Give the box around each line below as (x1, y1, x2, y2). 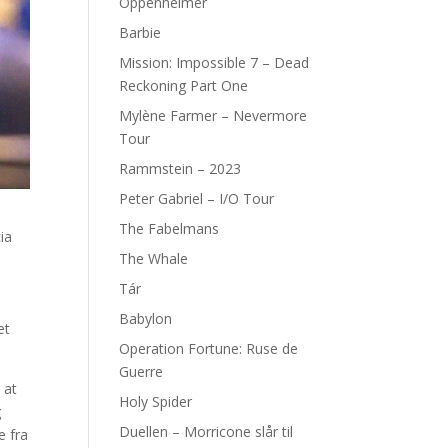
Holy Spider (119, 392, 193, 411)
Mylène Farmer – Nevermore (119, 106, 308, 125)
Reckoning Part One (119, 76, 249, 95)
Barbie (119, 23, 162, 42)
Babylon (119, 309, 173, 328)
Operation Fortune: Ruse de (119, 339, 299, 358)
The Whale (119, 249, 189, 268)
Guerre (119, 362, 164, 381)
